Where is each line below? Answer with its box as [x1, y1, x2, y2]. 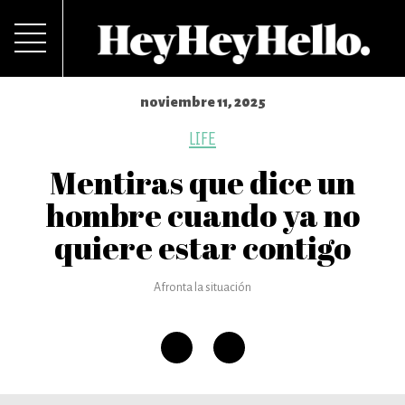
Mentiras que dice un [50, 161, 355, 203]
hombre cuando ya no [45, 193, 360, 236]
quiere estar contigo [54, 226, 351, 268]
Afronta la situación [154, 281, 251, 294]
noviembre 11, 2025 [139, 94, 266, 109]
